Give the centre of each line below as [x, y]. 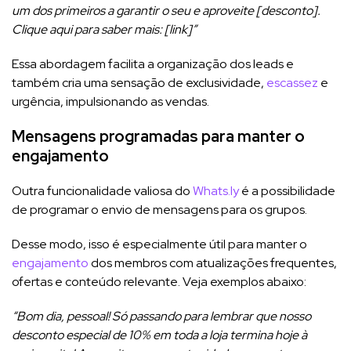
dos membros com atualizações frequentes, [213, 263]
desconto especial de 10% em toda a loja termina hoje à [159, 335]
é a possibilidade [287, 191]
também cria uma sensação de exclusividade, [139, 83]
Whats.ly [216, 191]
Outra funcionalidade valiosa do [102, 191]
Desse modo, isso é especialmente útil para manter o [159, 244]
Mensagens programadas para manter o [158, 137]
